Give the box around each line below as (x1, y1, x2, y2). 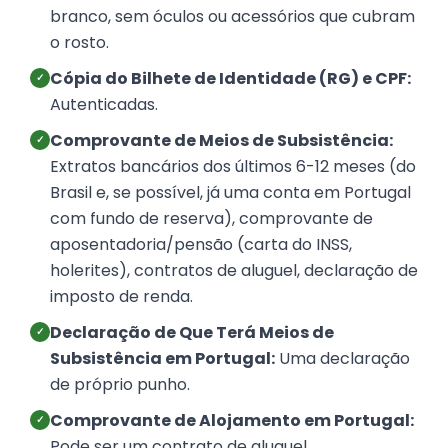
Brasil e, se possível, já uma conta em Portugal (50, 181, 411, 205)
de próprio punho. (50, 373, 190, 397)
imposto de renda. (50, 285, 193, 309)
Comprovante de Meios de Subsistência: (50, 129, 393, 153)
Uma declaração (275, 347, 410, 371)
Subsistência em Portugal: (50, 347, 275, 371)
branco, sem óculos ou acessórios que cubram (50, 5, 415, 29)
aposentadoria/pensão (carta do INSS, (50, 233, 352, 257)
